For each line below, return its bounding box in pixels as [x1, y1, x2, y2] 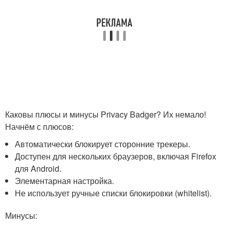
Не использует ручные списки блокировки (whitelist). [15, 187, 212, 199]
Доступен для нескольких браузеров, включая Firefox [15, 150, 217, 162]
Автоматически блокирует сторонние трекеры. [15, 138, 191, 150]
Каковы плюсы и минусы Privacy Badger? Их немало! [5, 108, 206, 120]
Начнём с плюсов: [5, 121, 74, 132]
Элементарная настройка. [15, 175, 114, 187]
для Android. [15, 163, 62, 174]
